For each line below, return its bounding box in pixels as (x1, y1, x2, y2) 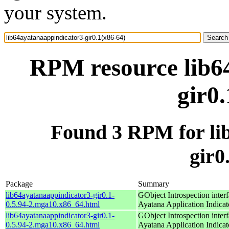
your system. (4, 2, 107, 24)
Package (6, 179, 33, 188)
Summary (138, 179, 169, 188)
